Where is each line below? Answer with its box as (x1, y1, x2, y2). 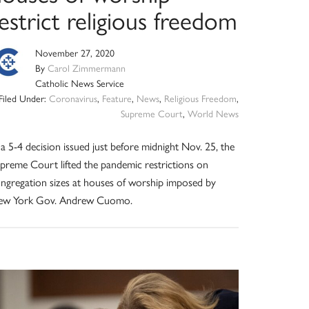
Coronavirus (48, 91, 97, 106)
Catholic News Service (35, 76, 125, 90)
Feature (101, 91, 132, 106)
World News (187, 106, 239, 121)
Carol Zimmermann (48, 61, 126, 75)
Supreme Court (120, 106, 183, 121)
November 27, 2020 (35, 46, 115, 60)
